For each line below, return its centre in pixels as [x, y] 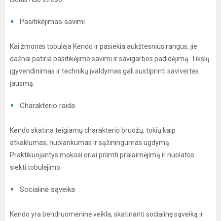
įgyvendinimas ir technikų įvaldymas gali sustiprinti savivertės [104, 71]
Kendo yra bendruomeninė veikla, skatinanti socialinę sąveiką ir [107, 214]
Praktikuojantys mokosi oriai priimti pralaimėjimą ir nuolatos [102, 155]
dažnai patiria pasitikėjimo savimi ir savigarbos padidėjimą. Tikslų [110, 59]
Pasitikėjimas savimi [52, 22]
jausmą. [22, 83]
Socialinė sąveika [47, 189]
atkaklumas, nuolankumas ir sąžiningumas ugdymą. [90, 143]
